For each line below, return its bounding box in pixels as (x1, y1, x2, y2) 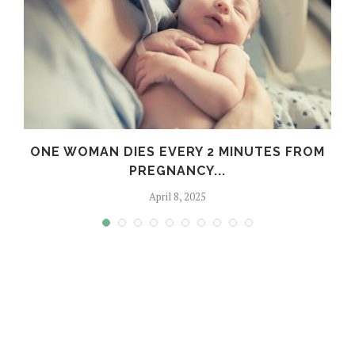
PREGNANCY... (129, 162, 226, 178)
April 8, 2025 (149, 189, 206, 204)
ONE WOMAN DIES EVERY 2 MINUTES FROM (30, 143, 325, 159)
